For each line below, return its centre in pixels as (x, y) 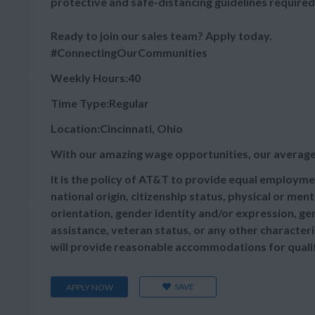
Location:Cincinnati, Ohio (117, 128)
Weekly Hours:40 (96, 78)
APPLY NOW (89, 287)
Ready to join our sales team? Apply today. (161, 36)
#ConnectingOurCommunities (129, 52)
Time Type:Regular (100, 103)
